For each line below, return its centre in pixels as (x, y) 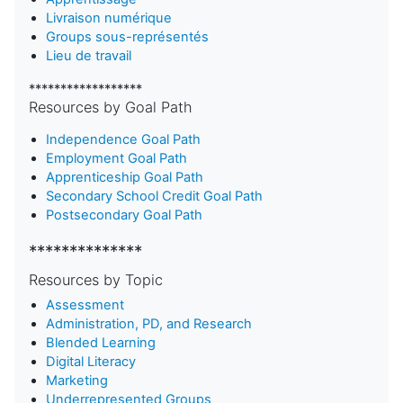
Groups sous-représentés (128, 36)
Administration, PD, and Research (149, 323)
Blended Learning (101, 342)
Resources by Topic (96, 279)
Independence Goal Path (124, 139)
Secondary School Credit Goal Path (155, 196)
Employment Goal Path (117, 158)
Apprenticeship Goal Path (125, 177)
